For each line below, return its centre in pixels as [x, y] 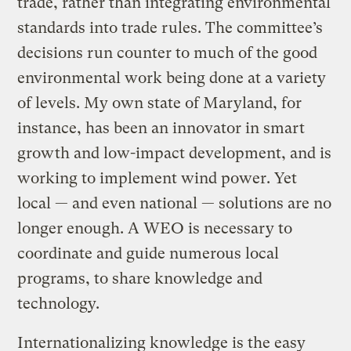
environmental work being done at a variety [172, 78]
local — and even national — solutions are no [175, 203]
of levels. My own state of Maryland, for [160, 103]
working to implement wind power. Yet [157, 178]
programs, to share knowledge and [140, 278]
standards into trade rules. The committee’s [170, 27]
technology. [59, 303]
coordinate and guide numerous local [148, 253]
